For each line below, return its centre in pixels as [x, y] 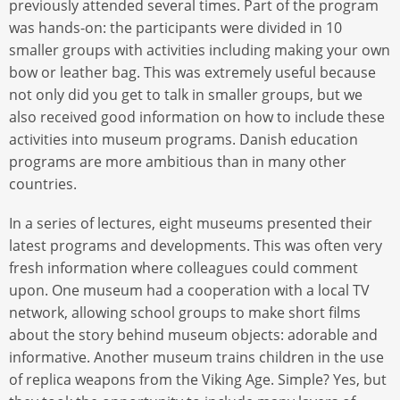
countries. [45, 183]
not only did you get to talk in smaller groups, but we [186, 94]
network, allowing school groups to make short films [185, 313]
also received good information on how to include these [197, 117]
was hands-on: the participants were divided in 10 [175, 27]
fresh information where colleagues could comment [183, 268]
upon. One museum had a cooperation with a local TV [189, 291]
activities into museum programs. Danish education [183, 139]
